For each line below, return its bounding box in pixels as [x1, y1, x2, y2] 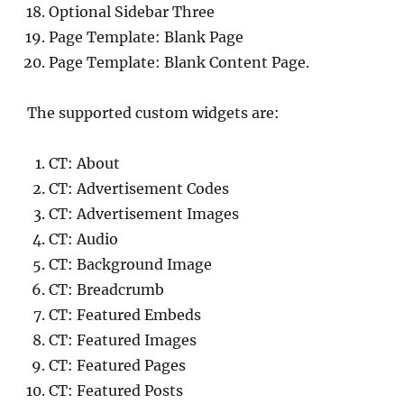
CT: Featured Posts [49, 381, 183, 400]
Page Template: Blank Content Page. [49, 53, 309, 72]
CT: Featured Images [49, 331, 197, 350]
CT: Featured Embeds [49, 306, 201, 325]
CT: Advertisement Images [49, 205, 239, 224]
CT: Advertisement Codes [49, 179, 229, 198]
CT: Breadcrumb [49, 280, 164, 299]
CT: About [49, 154, 120, 173]
